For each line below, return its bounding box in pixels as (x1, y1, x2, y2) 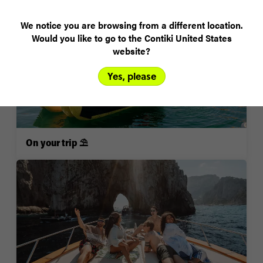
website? (113, 44, 150, 58)
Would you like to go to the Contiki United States (31, 31, 232, 45)
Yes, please (107, 69, 156, 83)
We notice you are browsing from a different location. (21, 18, 242, 32)
